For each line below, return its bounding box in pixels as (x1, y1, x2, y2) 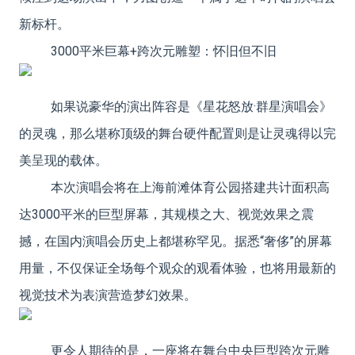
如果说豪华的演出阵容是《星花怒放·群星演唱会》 (51, 98, 332, 114)
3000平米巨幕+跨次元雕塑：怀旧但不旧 (51, 43, 277, 59)
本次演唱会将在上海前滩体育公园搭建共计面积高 (51, 179, 330, 195)
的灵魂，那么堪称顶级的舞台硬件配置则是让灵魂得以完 (19, 125, 336, 141)
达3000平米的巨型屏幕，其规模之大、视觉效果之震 (19, 206, 314, 222)
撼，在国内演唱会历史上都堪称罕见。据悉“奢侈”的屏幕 (19, 233, 332, 249)
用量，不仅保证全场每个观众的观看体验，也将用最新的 (19, 260, 336, 276)
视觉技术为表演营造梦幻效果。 (19, 287, 197, 303)
